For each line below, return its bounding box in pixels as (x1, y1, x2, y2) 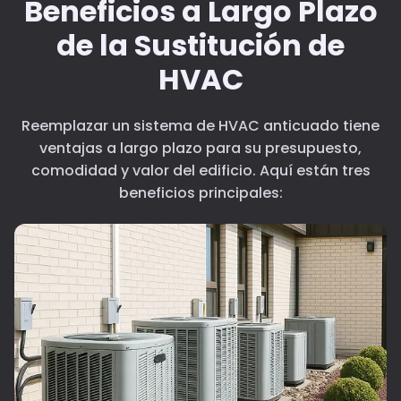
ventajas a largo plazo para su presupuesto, (39, 138, 362, 159)
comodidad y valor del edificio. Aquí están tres (30, 160, 371, 182)
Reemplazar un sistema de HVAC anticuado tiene (21, 115, 380, 137)
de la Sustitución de (56, 25, 345, 66)
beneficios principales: (118, 183, 283, 204)
